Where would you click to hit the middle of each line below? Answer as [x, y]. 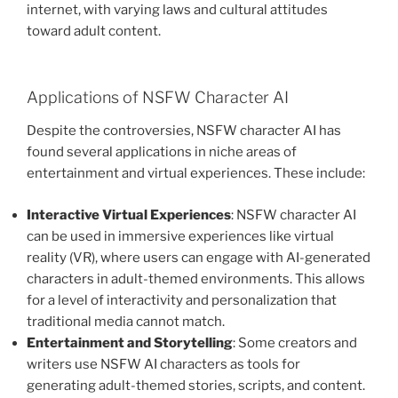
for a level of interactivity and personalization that [182, 300]
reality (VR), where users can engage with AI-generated [199, 257]
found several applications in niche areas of [162, 152]
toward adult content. [94, 32]
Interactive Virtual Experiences [129, 215]
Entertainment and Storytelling [130, 342]
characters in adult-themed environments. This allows [196, 279]
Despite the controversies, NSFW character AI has [184, 131]
